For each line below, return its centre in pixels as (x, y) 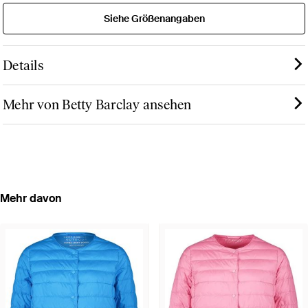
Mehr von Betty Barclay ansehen (97, 105)
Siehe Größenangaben (154, 19)
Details (23, 66)
